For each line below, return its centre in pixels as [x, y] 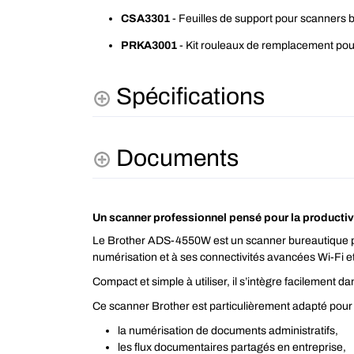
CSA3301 [146, 18]
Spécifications [190, 97]
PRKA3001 [149, 45]
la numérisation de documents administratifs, [228, 331]
